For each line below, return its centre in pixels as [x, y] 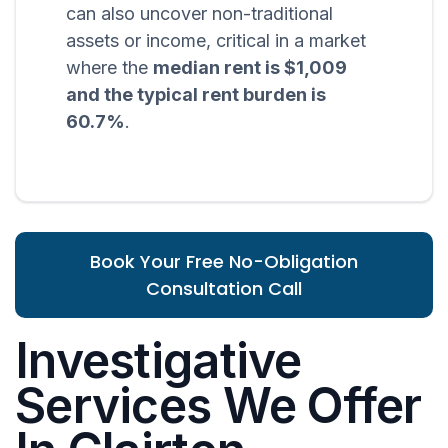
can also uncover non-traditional [199, 14]
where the [109, 68]
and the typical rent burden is [196, 95]
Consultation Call [224, 289]
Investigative [158, 361]
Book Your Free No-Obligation [224, 262]
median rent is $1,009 [250, 68]
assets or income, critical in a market [216, 41]
